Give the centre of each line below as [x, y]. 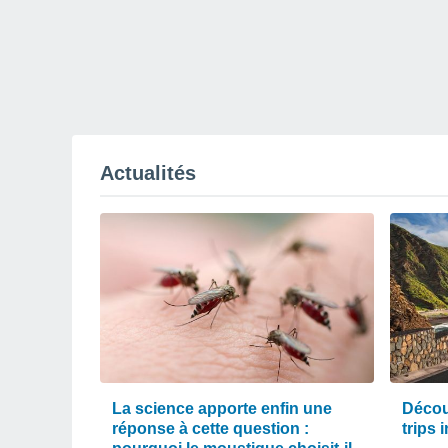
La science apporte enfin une [222, 408]
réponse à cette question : [210, 428]
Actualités [148, 173]
